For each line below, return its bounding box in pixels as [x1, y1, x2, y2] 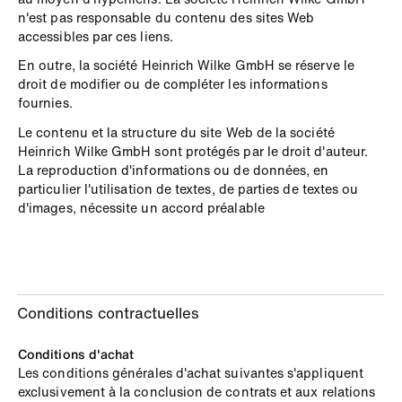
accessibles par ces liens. [18, 26, 173, 46]
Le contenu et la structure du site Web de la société [18, 122, 335, 142]
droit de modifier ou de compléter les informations [18, 74, 328, 94]
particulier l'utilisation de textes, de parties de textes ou [18, 179, 359, 198]
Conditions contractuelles [17, 301, 200, 324]
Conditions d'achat [18, 344, 135, 363]
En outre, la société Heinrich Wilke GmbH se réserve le [18, 56, 354, 75]
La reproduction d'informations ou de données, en [18, 160, 329, 179]
